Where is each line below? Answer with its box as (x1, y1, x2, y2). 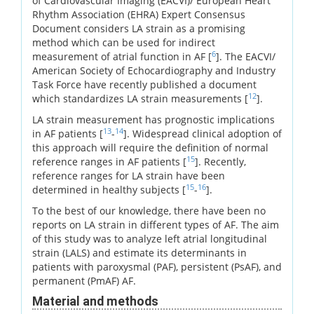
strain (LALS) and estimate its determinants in (32, 245, 247, 259)
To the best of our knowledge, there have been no (32, 203, 266, 217)
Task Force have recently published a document (32, 77, 257, 91)
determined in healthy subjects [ (32, 182, 186, 196)
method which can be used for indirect (32, 35, 215, 49)
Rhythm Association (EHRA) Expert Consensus (32, 7, 245, 21)
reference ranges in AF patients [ (32, 154, 186, 168)
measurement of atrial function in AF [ (32, 49, 212, 63)
